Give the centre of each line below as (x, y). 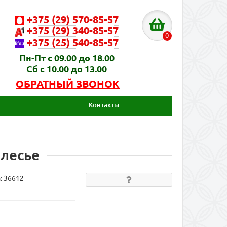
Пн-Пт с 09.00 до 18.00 (67, 58)
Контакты (104, 105)
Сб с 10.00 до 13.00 (67, 69)
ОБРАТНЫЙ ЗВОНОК (68, 84)
